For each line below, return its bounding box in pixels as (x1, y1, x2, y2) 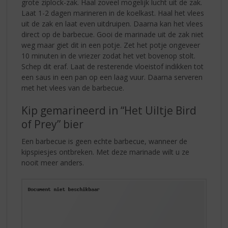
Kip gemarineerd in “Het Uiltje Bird (21, 103, 197, 118)
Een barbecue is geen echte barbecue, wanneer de (21, 136, 188, 147)
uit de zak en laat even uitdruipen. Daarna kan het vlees (21, 19, 204, 29)
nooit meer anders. (21, 158, 84, 168)
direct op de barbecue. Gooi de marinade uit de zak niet (21, 30, 204, 40)
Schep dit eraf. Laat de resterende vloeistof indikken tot (21, 62, 204, 72)
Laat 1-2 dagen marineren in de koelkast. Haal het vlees (21, 8, 205, 18)
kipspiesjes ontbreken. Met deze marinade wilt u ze (21, 147, 190, 157)
